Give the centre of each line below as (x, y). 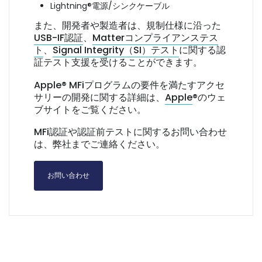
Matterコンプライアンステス (155, 38)
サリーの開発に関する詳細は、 (99, 97)
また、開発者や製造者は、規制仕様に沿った (127, 26)
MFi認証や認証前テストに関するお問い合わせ (130, 132)
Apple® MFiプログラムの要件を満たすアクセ (129, 85)
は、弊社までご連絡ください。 (99, 144)
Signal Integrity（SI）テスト (116, 50)
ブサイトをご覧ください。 (90, 109)
